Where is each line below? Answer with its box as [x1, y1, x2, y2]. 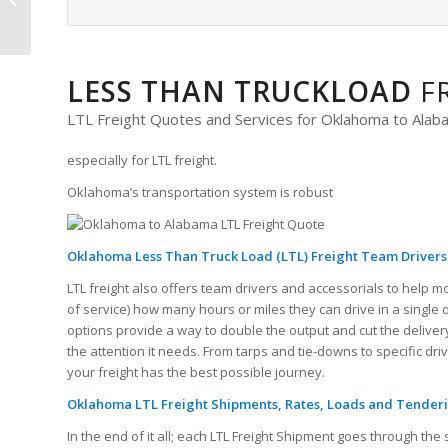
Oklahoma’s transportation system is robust [67, 183, 333, 202]
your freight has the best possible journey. [67, 363, 325, 382]
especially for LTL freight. [67, 151, 217, 170]
